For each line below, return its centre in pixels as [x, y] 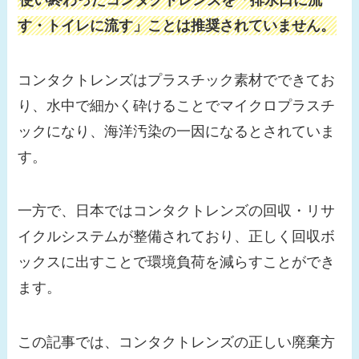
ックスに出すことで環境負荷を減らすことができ [177, 262]
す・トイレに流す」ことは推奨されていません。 [177, 25]
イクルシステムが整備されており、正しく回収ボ [177, 237]
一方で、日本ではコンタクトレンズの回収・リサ [177, 211]
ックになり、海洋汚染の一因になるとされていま [177, 131]
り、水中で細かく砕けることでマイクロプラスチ [177, 105]
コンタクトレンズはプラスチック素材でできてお [177, 80]
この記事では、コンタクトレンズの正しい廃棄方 [177, 343]
